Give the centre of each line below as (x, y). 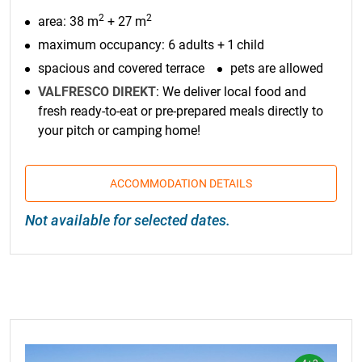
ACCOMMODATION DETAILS (181, 183)
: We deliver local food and (231, 91)
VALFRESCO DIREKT (97, 91)
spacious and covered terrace (121, 68)
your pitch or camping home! (119, 130)
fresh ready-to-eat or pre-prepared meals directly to (181, 111)
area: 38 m (68, 22)
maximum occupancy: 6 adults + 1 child (151, 45)
